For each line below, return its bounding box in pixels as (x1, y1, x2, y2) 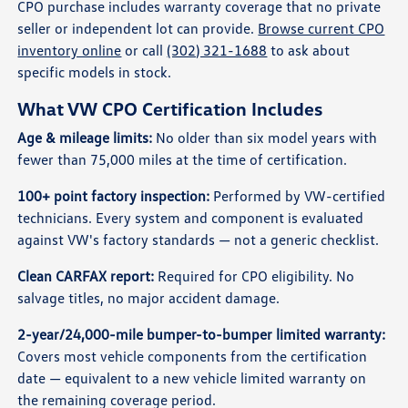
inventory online (17, 40, 122, 59)
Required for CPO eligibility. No (154, 266, 355, 285)
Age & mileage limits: (17, 127, 153, 147)
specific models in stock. (17, 62, 172, 81)
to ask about (267, 40, 351, 59)
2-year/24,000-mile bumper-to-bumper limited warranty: (17, 324, 386, 343)
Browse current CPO (258, 18, 385, 37)
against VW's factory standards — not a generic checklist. (17, 229, 380, 249)
